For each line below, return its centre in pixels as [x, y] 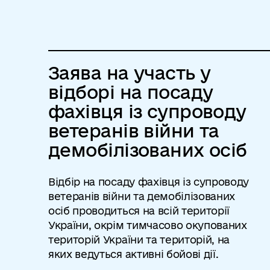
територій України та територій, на [139, 240]
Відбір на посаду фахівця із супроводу [149, 182]
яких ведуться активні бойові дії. [133, 254]
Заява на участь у [130, 73]
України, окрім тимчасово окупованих [148, 225]
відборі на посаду [131, 92]
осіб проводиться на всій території [139, 211]
